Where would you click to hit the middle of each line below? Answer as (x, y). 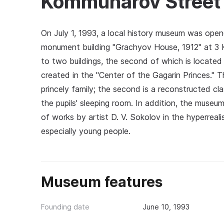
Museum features (102, 182)
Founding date (65, 207)
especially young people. (86, 131)
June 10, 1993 (166, 207)
